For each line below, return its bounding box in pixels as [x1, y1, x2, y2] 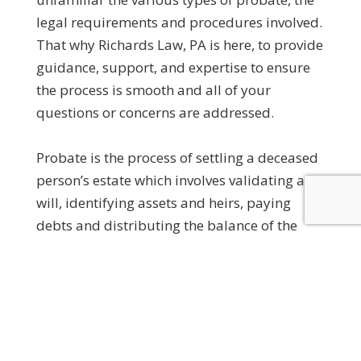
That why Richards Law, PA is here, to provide [35, 35, 323, 54]
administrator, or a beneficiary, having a [35, 260, 292, 280]
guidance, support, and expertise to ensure [35, 57, 310, 77]
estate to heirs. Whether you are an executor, [35, 238, 319, 257]
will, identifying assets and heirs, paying [35, 193, 291, 212]
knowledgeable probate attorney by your [35, 283, 298, 302]
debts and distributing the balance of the [35, 215, 297, 234]
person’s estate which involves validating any [35, 170, 320, 189]
